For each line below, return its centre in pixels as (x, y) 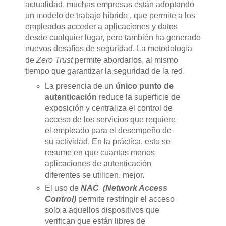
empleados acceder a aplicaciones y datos (101, 27)
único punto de (145, 86)
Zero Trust (54, 60)
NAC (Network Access (123, 188)
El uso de (62, 188)
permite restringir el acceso (126, 199)
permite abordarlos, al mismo (125, 60)
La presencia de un (80, 86)
